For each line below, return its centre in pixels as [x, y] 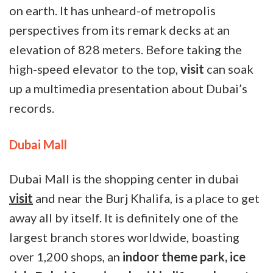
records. [33, 108]
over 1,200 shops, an [66, 257]
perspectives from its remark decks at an [119, 30]
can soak [229, 69]
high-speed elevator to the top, [95, 69]
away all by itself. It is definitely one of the [124, 218]
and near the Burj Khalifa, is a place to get [146, 198]
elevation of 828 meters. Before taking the [126, 49]
